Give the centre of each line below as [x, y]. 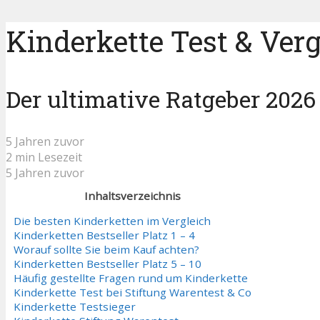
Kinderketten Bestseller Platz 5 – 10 [107, 264]
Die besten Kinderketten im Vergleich [112, 221]
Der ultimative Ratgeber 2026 [161, 99]
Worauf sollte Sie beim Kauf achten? [106, 250]
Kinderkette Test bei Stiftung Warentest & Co [132, 292]
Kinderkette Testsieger [75, 307]
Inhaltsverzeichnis [132, 195]
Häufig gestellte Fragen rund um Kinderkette [131, 278]
